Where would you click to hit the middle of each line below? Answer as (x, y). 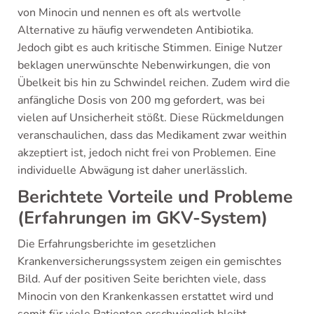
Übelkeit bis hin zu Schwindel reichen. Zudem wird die (154, 83)
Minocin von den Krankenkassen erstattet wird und (145, 296)
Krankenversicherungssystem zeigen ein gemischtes (150, 261)
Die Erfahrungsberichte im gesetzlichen (117, 244)
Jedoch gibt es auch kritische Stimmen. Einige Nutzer (150, 48)
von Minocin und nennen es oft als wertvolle (129, 13)
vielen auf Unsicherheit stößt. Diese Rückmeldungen (151, 118)
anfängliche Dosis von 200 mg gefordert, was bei (141, 100)
